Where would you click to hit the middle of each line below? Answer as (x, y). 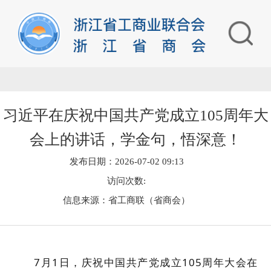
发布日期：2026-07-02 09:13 (126, 161)
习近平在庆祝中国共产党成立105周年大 (135, 115)
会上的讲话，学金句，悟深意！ (135, 139)
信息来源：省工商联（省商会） (126, 200)
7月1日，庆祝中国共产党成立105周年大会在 (146, 262)
